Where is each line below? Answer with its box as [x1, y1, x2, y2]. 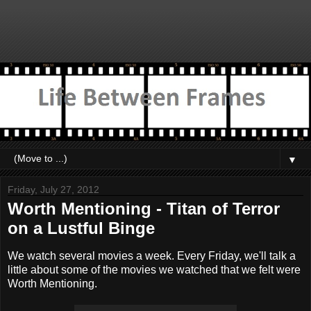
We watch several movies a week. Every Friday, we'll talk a [8, 249, 296, 262]
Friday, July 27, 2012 [8, 183, 99, 195]
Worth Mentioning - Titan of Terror [8, 199, 280, 218]
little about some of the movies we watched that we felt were [8, 263, 301, 276]
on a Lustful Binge [8, 218, 155, 237]
